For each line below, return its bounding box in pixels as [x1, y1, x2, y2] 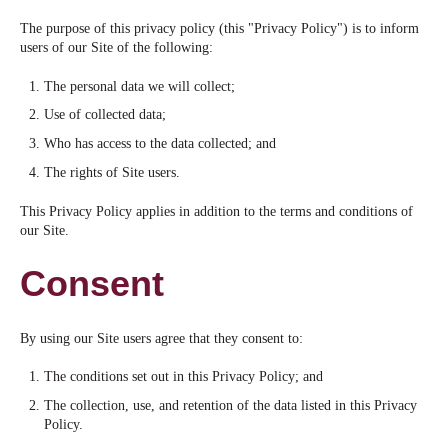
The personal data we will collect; [43, 78, 235, 94]
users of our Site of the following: [20, 39, 213, 55]
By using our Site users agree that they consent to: [20, 330, 303, 346]
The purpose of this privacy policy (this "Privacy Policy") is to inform [20, 20, 419, 36]
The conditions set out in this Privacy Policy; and [43, 369, 323, 385]
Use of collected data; [43, 107, 166, 123]
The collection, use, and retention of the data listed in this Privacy [43, 398, 417, 414]
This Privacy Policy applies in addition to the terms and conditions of [20, 203, 413, 219]
